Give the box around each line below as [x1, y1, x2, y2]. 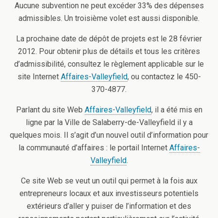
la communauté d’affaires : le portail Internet [18, 143, 169, 152]
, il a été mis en [151, 105, 202, 114]
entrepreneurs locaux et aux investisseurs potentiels [19, 189, 199, 198]
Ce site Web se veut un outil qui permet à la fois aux [20, 176, 198, 185]
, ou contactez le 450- [127, 72, 201, 81]
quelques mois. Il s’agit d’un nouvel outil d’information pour [10, 130, 208, 140]
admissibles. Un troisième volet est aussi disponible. [18, 14, 200, 23]
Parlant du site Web [16, 105, 85, 114]
